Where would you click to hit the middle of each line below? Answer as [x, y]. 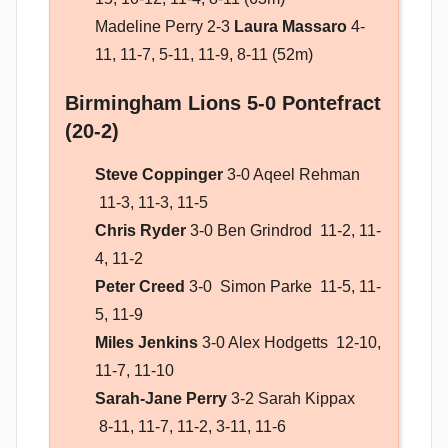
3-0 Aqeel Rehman [291, 175]
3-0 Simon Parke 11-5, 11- [283, 287]
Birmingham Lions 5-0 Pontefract [223, 103]
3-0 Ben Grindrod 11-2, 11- [283, 231]
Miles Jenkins [146, 343]
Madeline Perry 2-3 [164, 27]
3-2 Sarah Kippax [295, 399]
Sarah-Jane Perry [161, 399]
